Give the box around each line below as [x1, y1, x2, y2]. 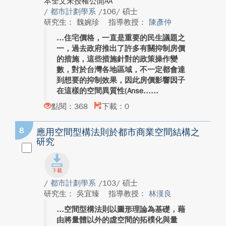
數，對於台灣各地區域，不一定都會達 [56, 65, 185, 74]
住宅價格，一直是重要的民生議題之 [64, 33, 185, 42]
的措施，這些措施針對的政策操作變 [56, 54, 178, 64]
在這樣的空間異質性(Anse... [56, 86, 151, 95]
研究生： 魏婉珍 [44, 18, 102, 27]
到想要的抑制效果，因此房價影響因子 [56, 76, 185, 85]
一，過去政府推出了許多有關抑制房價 [56, 44, 185, 53]
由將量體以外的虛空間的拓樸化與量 [56, 215, 178, 224]
